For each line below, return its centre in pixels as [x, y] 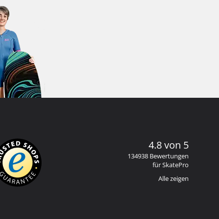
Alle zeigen [174, 178]
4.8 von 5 [169, 145]
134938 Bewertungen [158, 156]
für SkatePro [171, 165]
